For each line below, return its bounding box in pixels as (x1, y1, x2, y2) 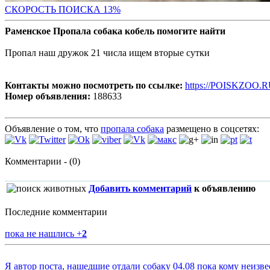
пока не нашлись (5, 228, 77, 239)
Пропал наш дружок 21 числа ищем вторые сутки (5, 48, 210, 58)
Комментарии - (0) (5, 156, 80, 167)
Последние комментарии (5, 207, 107, 218)
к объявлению (192, 183, 256, 194)
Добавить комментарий (89, 183, 192, 194)
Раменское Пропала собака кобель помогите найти (5, 26, 225, 37)
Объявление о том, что (5, 124, 101, 134)
